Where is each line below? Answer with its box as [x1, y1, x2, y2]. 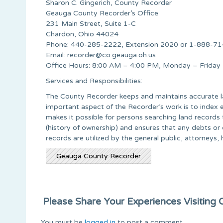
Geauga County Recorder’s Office [46, 8, 158, 17]
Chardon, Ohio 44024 [46, 29, 118, 38]
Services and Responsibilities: [46, 76, 142, 85]
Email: [46, 50, 67, 59]
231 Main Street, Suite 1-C [46, 19, 136, 28]
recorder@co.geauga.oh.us [67, 50, 156, 59]
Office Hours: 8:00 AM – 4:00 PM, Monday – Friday [46, 61, 221, 70]
